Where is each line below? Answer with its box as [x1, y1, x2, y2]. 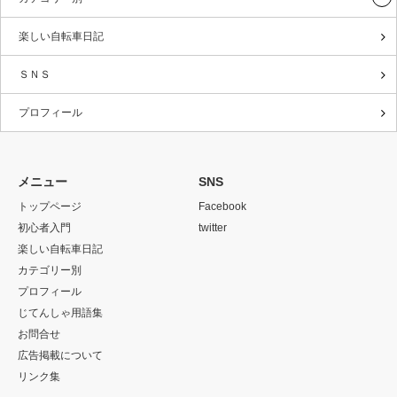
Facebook [198, 199, 246, 213]
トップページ [18, 199, 82, 213]
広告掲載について [18, 348, 103, 362]
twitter [198, 221, 227, 234]
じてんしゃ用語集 [18, 306, 103, 319]
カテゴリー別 [18, 263, 82, 276]
